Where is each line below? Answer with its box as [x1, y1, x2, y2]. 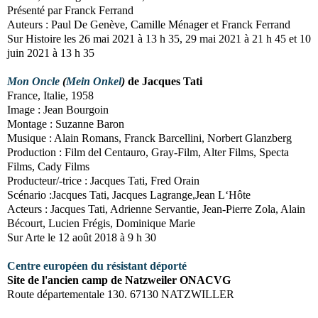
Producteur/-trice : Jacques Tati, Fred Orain [7, 174, 199, 187]
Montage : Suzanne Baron [7, 117, 124, 130]
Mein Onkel [66, 75, 121, 87]
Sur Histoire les [7, 32, 79, 45]
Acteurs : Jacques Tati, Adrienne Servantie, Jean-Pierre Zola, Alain [7, 202, 305, 215]
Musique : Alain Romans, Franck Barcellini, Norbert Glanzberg [7, 131, 292, 144]
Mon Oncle [7, 75, 60, 87]
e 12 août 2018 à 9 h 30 [50, 231, 156, 243]
